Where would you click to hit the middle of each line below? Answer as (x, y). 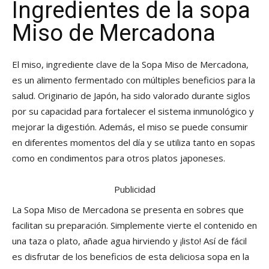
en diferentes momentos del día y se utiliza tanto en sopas (134, 143)
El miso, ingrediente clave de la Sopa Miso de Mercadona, (130, 65)
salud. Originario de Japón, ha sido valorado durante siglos (131, 96)
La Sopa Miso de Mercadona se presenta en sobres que (128, 210)
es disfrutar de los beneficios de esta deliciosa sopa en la (131, 257)
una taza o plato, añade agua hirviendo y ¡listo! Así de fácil (129, 241)
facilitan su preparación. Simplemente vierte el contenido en (134, 225)
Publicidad (134, 189)
